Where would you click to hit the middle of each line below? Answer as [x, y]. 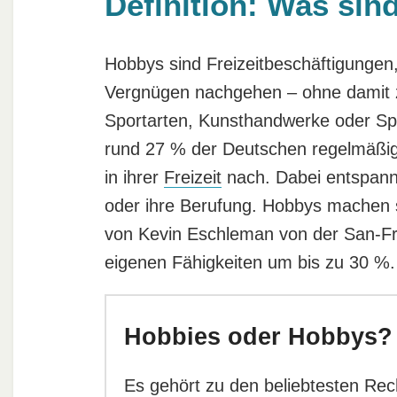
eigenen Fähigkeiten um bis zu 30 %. [249, 262]
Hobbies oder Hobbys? [259, 337]
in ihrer [134, 177]
